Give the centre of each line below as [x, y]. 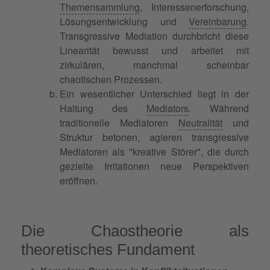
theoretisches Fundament [108, 249]
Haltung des [103, 108]
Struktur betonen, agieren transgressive [154, 137]
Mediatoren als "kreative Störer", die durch [154, 151]
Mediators [168, 108]
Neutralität [200, 122]
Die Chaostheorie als [135, 231]
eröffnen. [79, 180]
